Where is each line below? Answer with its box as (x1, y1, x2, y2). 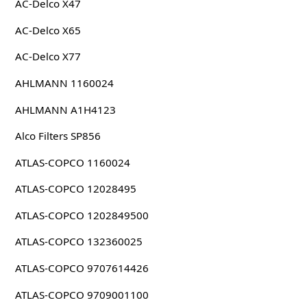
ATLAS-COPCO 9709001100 (14, 287, 149, 302)
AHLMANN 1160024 (14, 75, 114, 90)
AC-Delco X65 (14, 23, 81, 37)
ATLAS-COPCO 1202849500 (14, 208, 149, 222)
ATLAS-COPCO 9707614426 (14, 261, 149, 275)
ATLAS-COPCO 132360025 (14, 234, 143, 249)
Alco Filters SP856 (14, 129, 101, 143)
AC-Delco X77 (14, 49, 81, 64)
